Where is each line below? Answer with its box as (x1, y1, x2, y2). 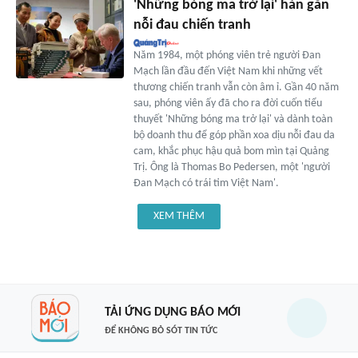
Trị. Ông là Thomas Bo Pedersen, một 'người (133, 161, 330, 173)
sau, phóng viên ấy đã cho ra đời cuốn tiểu (133, 97, 322, 109)
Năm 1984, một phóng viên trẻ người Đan (133, 49, 320, 62)
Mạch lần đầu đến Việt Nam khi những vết (133, 65, 323, 78)
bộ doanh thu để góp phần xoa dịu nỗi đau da (133, 129, 335, 141)
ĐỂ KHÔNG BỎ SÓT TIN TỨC (104, 326, 217, 336)
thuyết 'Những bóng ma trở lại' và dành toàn (133, 113, 332, 125)
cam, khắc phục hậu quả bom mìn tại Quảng (133, 145, 329, 157)
